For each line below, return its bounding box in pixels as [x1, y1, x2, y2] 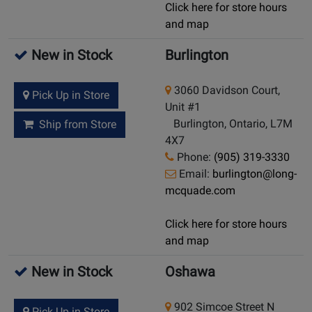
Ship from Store [33, 118, 116, 132]
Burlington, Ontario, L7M [165, 117, 292, 131]
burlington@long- [212, 167, 297, 181]
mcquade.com [165, 184, 235, 198]
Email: [176, 167, 212, 181]
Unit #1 [165, 100, 201, 114]
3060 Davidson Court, [171, 84, 280, 97]
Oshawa [165, 263, 215, 281]
